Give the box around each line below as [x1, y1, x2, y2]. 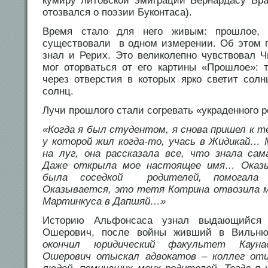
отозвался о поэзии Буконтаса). [42, 7, 192, 19]
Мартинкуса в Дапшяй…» [42, 196, 166, 208]
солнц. [42, 86, 74, 98]
